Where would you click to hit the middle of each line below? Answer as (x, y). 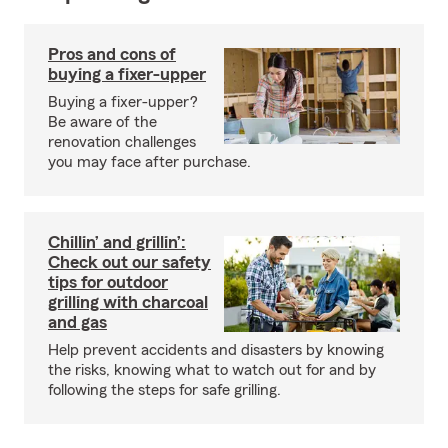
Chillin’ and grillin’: (117, 242)
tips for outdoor (108, 282)
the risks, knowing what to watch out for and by (212, 370)
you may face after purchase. (149, 162)
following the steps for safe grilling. (164, 390)
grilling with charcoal (128, 302)
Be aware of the (102, 122)
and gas (77, 322)
